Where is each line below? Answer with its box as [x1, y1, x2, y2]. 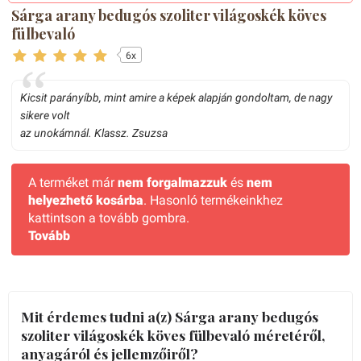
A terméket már [28, 175, 118, 190]
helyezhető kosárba [28, 193, 143, 208]
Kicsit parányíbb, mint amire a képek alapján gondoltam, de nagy [20, 91, 333, 104]
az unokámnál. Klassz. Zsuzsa [20, 127, 168, 139]
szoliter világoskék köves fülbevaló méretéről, [21, 326, 325, 344]
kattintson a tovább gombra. [28, 210, 189, 226]
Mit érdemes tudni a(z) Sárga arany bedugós [21, 307, 318, 326]
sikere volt [20, 109, 70, 122]
